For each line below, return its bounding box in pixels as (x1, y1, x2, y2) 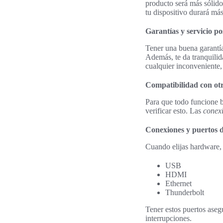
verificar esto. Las (145, 106, 203, 115)
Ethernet (165, 179, 192, 188)
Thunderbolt (165, 188, 204, 197)
